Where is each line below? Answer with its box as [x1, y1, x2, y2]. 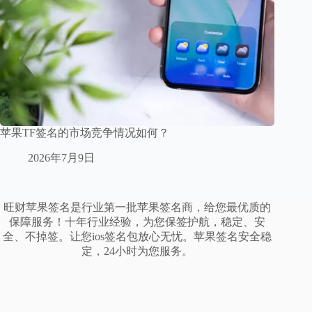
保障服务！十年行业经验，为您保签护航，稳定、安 [9, 216, 266, 228]
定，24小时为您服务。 [81, 245, 194, 258]
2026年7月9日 [28, 152, 95, 164]
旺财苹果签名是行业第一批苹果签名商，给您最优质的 [3, 201, 272, 214]
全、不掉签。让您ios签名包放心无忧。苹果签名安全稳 [3, 231, 272, 243]
